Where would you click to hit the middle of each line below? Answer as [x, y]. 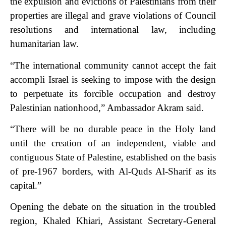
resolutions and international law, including [113, 30]
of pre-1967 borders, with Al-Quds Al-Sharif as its [113, 171]
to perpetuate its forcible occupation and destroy [113, 93]
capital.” [26, 185]
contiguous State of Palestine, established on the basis [113, 157]
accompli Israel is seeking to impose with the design [113, 79]
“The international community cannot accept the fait [113, 65]
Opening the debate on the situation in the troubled [113, 207]
